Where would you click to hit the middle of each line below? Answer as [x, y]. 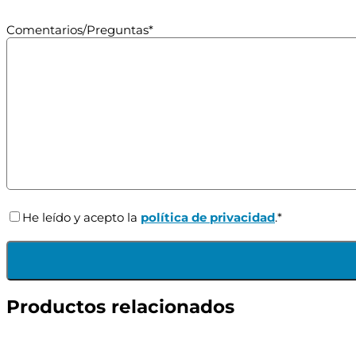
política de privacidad [208, 218]
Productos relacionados [120, 307]
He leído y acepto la [81, 218]
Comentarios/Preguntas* [80, 30]
